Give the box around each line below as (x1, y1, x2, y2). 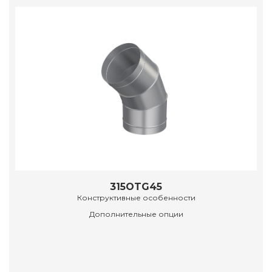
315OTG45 (110, 181, 162, 193)
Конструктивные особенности (76, 193, 195, 203)
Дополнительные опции (89, 209, 183, 219)
